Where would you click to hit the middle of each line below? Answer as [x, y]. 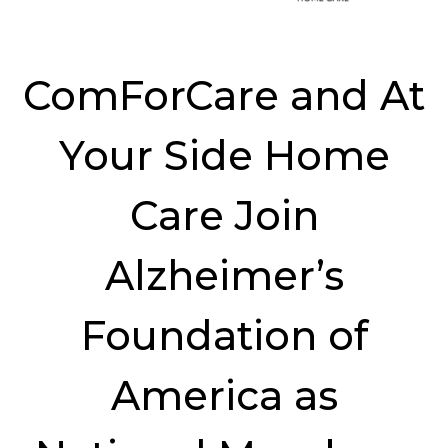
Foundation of [224, 335]
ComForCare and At [224, 95]
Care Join [224, 215]
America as [224, 395]
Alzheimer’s [224, 275]
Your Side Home [224, 155]
